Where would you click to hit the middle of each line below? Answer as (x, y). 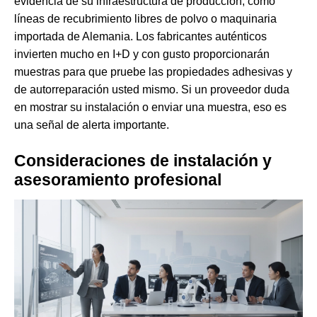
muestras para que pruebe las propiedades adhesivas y (153, 72)
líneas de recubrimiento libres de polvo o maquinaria (145, 19)
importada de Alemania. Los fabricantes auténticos (140, 37)
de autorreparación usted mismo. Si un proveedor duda (152, 90)
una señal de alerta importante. (92, 125)
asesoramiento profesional (118, 180)
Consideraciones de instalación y (143, 161)
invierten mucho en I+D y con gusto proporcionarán (142, 54)
